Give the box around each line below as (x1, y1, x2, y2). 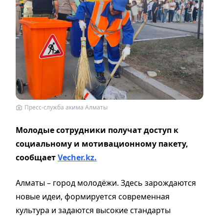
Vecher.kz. (58, 152, 97, 163)
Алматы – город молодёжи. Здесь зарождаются (16, 177, 196, 188)
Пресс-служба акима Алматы (24, 103, 108, 111)
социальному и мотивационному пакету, (16, 138, 188, 149)
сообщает (16, 152, 58, 163)
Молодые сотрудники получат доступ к (16, 124, 178, 135)
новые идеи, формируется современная (16, 191, 170, 202)
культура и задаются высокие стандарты (16, 204, 171, 216)
